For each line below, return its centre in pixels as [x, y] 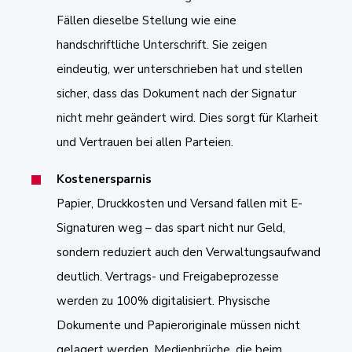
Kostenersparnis [104, 179]
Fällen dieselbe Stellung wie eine [147, 20]
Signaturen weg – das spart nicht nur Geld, [171, 227]
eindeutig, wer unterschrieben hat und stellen [180, 69]
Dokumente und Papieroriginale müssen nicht [178, 325]
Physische [244, 301]
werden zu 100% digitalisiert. [137, 301]
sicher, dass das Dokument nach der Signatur [176, 93]
